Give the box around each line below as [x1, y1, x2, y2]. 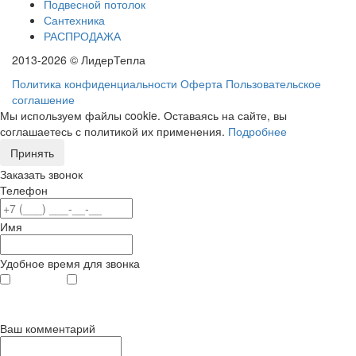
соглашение [12, 91, 75, 108]
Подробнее [228, 123, 287, 140]
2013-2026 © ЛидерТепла [12, 52, 145, 68]
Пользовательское [226, 75, 321, 92]
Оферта [180, 75, 222, 92]
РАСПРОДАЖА [44, 28, 121, 44]
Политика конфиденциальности [12, 75, 177, 92]
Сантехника [44, 12, 105, 29]
